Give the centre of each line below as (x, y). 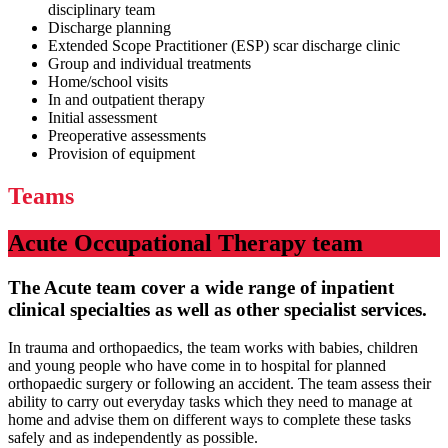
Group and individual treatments (149, 63)
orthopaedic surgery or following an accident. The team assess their (219, 384)
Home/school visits (108, 81)
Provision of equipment (121, 153)
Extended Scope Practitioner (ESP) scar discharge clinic (224, 45)
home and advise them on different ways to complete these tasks (209, 420)
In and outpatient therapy (126, 99)
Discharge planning (109, 27)
